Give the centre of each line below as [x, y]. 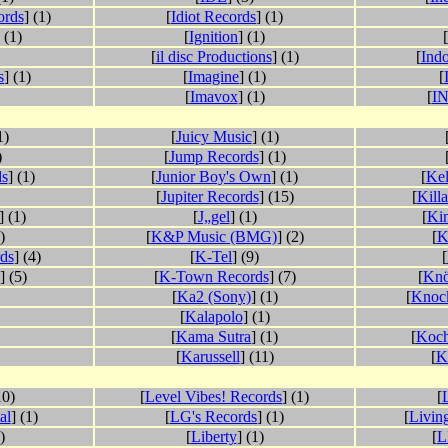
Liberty [213, 437]
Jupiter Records [209, 197]
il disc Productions [213, 57]
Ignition [213, 37]
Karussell [210, 357]
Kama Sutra [213, 337]
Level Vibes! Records [213, 397]
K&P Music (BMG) [213, 237]
